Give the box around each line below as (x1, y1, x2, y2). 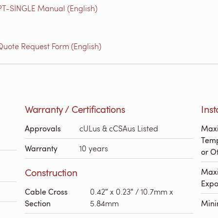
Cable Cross (24, 186, 68, 197)
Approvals (24, 123, 61, 134)
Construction (24, 165, 78, 179)
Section (24, 198, 51, 209)
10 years (79, 143, 108, 153)
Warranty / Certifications (24, 102, 126, 116)
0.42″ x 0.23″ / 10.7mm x (90, 186, 173, 197)
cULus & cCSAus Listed (79, 123, 158, 133)
